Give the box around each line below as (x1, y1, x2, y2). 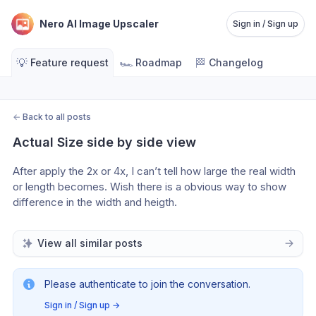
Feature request (30, 56, 109, 68)
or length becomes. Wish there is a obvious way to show (13, 180, 286, 193)
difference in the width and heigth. (13, 195, 183, 209)
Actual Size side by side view (13, 135, 196, 150)
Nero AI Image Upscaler (39, 18, 159, 30)
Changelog (209, 56, 263, 68)
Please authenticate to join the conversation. (44, 278, 250, 290)
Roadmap (135, 56, 182, 68)
